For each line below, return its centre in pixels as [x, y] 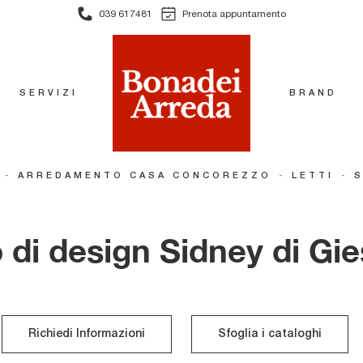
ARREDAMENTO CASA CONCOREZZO [144, 175]
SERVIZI [48, 93]
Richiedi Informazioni [87, 334]
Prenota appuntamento [234, 14]
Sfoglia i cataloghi [270, 334]
